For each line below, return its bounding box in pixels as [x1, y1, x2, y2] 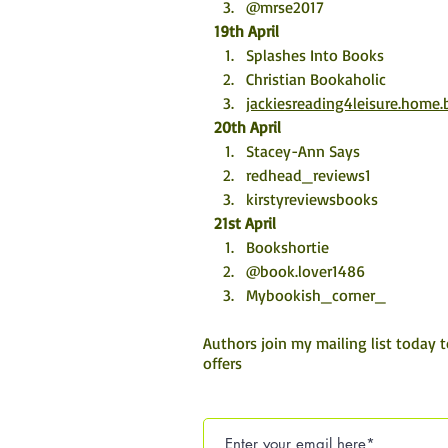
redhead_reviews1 [246, 165, 371, 185]
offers [203, 353, 242, 373]
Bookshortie [246, 237, 329, 257]
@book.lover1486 [246, 261, 365, 281]
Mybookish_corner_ [246, 285, 386, 305]
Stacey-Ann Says [246, 141, 360, 161]
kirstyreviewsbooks [246, 189, 378, 209]
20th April [214, 117, 281, 137]
